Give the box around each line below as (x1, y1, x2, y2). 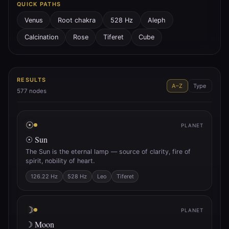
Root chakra (57, 16, 96, 24)
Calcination (24, 33, 58, 41)
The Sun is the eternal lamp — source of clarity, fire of (26, 148, 191, 156)
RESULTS (17, 76, 47, 83)
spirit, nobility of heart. (26, 157, 95, 165)
